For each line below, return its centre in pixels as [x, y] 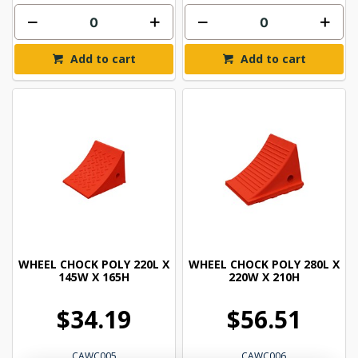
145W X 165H [94, 277]
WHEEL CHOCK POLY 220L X [94, 265]
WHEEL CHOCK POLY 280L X [264, 265]
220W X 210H [264, 277]
